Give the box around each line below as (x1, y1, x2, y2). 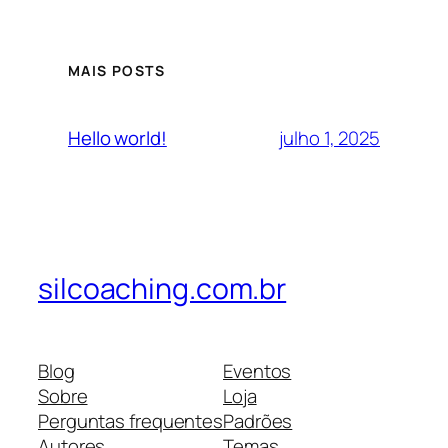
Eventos (223, 357, 292, 384)
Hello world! (68, 125, 167, 152)
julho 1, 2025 (279, 124, 380, 151)
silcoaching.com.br (38, 269, 287, 309)
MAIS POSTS (68, 61, 165, 81)
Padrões (223, 407, 293, 434)
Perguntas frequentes (38, 407, 223, 434)
